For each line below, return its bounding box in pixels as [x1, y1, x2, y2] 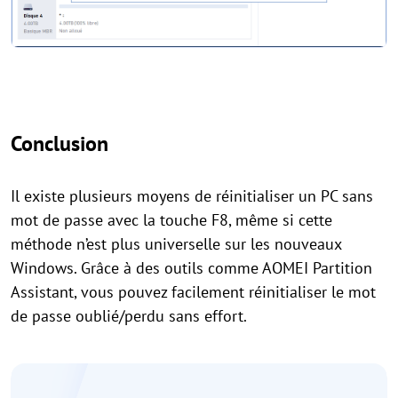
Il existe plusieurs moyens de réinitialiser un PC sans [11, 185, 373, 206]
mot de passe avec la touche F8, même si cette [11, 209, 332, 230]
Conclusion [11, 129, 108, 157]
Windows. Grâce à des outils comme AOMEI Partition [11, 257, 372, 278]
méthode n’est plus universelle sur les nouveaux [11, 233, 341, 254]
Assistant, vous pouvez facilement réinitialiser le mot [11, 281, 376, 302]
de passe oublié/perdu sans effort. [11, 305, 247, 326]
